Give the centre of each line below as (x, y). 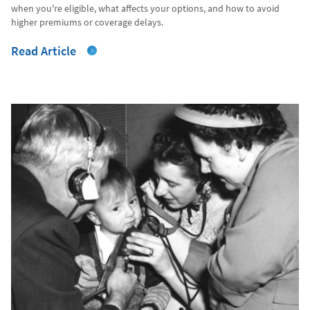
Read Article (44, 51)
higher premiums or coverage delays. (87, 22)
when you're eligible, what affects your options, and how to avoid (145, 8)
